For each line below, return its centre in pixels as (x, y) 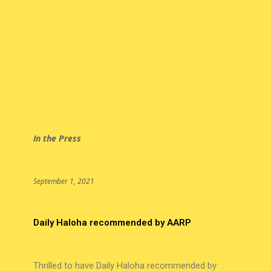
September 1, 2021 (64, 181)
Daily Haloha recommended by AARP (112, 223)
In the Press (57, 139)
